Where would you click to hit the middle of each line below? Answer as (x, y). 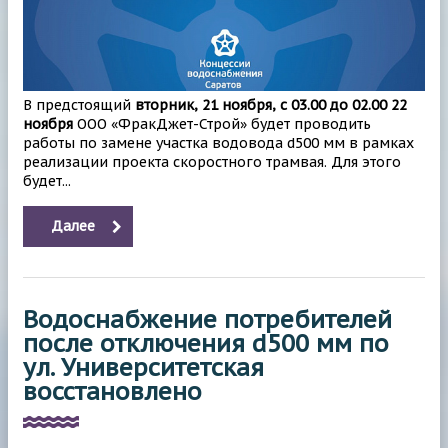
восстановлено (112, 392)
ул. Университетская (143, 368)
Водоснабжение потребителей (207, 320)
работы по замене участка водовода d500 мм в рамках (218, 143)
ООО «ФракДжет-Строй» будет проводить (222, 124)
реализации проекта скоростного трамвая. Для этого (212, 162)
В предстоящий (79, 105)
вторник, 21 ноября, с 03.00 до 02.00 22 (271, 105)
